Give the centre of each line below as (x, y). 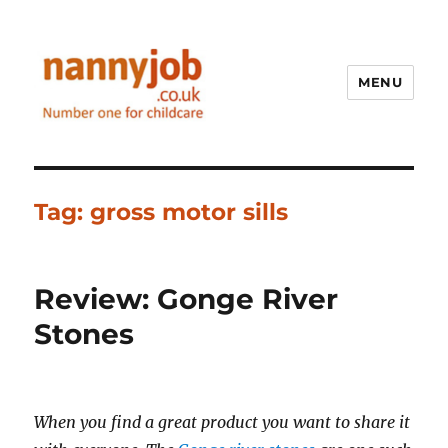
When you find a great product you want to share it (222, 421)
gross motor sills (189, 211)
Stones (84, 333)
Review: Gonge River (186, 298)
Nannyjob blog (123, 151)
